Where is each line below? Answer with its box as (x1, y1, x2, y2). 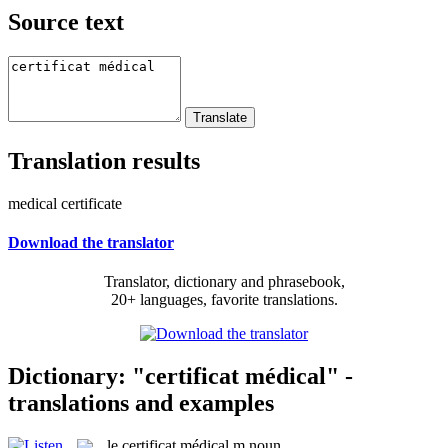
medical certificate (8, 194, 122, 212)
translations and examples (8, 389, 274, 416)
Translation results (8, 147, 200, 174)
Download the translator (8, 233, 174, 251)
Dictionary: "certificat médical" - (8, 362, 353, 389)
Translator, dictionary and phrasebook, (103, 273, 345, 291)
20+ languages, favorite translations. (110, 291, 338, 309)
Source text (8, 8, 124, 35)
